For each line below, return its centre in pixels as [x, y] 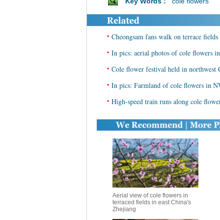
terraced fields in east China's [151, 202]
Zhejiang [124, 209]
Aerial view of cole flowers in [150, 195]
